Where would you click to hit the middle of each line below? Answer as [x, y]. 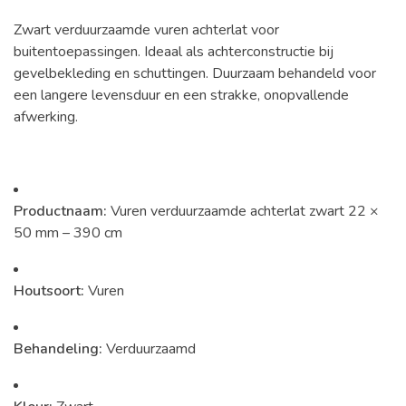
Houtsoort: [49, 291]
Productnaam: [60, 211]
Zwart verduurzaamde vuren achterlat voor [146, 30]
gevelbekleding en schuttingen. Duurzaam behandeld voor [195, 73]
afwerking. [46, 117]
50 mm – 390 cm [68, 233]
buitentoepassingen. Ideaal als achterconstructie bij [174, 52]
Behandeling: [58, 349]
